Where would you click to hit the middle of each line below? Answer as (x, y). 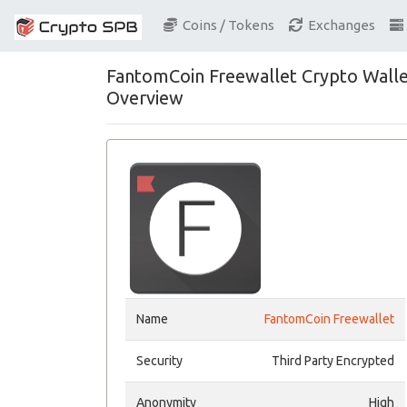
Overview (145, 98)
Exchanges (339, 25)
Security (159, 361)
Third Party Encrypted (333, 361)
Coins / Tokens (226, 25)
